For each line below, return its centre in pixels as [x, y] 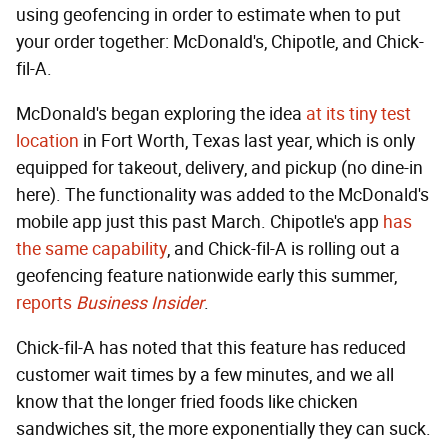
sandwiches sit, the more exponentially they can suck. [223, 429]
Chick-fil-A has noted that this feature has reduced [211, 348]
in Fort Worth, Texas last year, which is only [247, 141]
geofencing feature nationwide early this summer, [206, 276]
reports [46, 303]
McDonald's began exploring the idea [161, 114]
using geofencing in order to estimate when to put [208, 15]
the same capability [91, 249]
